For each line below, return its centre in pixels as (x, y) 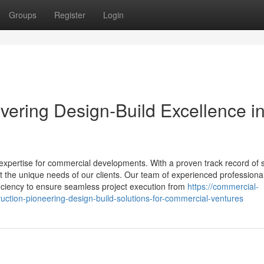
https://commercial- (223, 186)
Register (70, 15)
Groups (23, 15)
